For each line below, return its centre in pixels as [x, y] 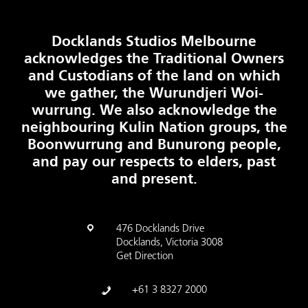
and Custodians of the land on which [154, 75]
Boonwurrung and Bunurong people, [154, 144]
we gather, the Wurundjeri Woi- [154, 92]
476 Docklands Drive [160, 229]
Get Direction [145, 256]
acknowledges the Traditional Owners [154, 58]
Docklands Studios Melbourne [154, 41]
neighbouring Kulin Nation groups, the [154, 127]
